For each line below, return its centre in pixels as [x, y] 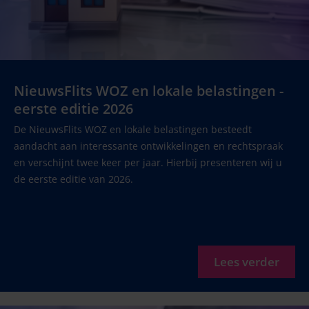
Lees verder [247, 261]
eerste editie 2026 [73, 108]
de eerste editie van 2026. [73, 179]
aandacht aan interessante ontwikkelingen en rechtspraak [148, 146]
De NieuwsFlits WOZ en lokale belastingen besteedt [133, 129]
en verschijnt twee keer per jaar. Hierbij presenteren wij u [148, 162]
